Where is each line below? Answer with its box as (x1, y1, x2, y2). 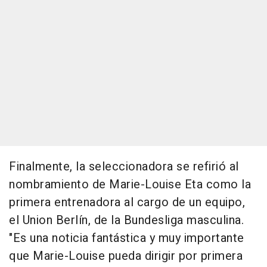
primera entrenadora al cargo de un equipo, (9, 194, 245, 212)
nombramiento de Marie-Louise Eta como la (9, 176, 251, 194)
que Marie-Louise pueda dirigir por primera (9, 247, 243, 265)
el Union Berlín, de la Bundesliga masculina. (9, 212, 244, 229)
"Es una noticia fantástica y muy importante (9, 229, 244, 247)
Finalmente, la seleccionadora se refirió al (9, 158, 239, 176)
